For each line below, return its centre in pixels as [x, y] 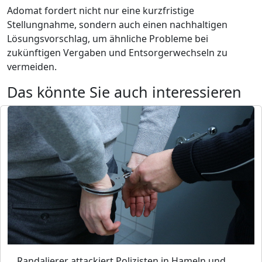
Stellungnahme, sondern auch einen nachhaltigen [117, 24]
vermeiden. [32, 66]
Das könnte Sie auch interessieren [124, 92]
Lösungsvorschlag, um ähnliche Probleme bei [108, 38]
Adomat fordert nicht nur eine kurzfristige [101, 10]
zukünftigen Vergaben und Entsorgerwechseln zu [117, 52]
